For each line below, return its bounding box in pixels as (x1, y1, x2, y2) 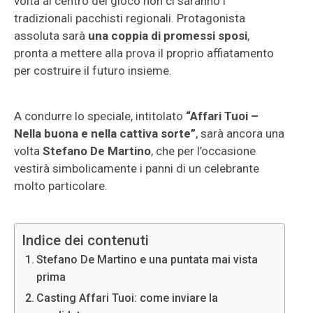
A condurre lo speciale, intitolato (14, 109, 186, 123)
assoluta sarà (14, 29, 88, 43)
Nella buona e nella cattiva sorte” (14, 126, 196, 140)
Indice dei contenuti (22, 232, 149, 249)
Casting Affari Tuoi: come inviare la (36, 291, 219, 305)
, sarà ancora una (196, 126, 284, 140)
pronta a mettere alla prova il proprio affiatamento (14, 46, 274, 60)
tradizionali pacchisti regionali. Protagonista (14, 11, 245, 25)
